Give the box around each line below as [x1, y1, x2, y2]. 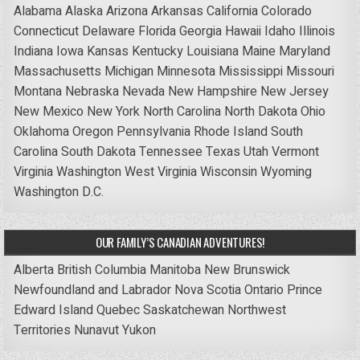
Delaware [82, 22, 136, 42]
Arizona [106, 2, 149, 22]
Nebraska [65, 82, 120, 102]
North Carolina [143, 102, 222, 122]
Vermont [272, 142, 320, 162]
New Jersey [260, 82, 329, 102]
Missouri [286, 62, 335, 82]
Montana [14, 82, 63, 102]
